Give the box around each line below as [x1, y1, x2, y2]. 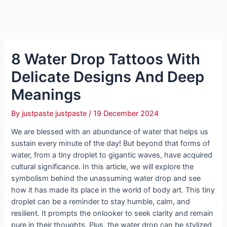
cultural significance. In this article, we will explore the [11, 162, 194, 172]
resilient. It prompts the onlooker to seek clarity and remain [11, 209, 214, 218]
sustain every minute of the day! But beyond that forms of [11, 139, 210, 148]
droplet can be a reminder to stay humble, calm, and [11, 197, 191, 207]
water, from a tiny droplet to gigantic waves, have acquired [11, 150, 213, 160]
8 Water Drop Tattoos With [11, 50, 201, 68]
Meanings [11, 85, 82, 103]
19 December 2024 [93, 108, 159, 118]
